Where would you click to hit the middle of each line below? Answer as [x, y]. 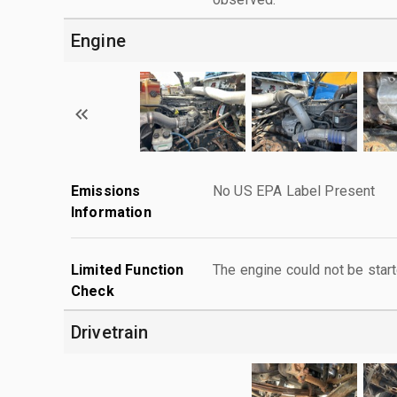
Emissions [106, 191]
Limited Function [128, 269]
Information [111, 212]
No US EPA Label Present [294, 191]
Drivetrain [110, 332]
